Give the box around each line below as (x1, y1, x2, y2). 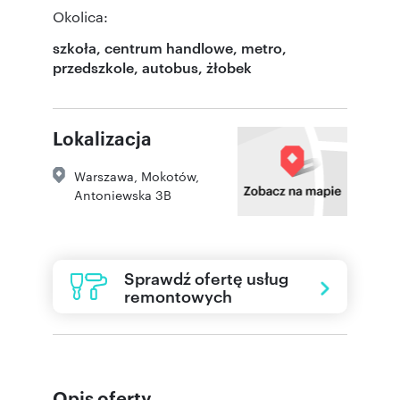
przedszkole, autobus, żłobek (53, 57, 252, 77)
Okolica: (53, 7, 108, 26)
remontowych (124, 284, 232, 306)
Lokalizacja (53, 125, 152, 150)
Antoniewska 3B (74, 186, 171, 204)
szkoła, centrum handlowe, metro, (53, 37, 287, 57)
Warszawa (74, 167, 134, 185)
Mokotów (141, 167, 196, 185)
